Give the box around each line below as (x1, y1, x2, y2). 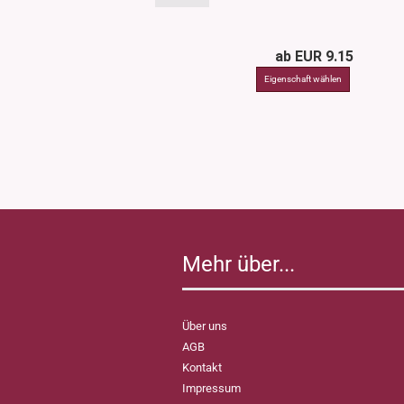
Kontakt (182, 361, 222, 374)
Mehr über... (182, 252, 295, 277)
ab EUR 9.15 (274, 48, 353, 65)
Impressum (182, 381, 241, 395)
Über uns (182, 319, 227, 333)
